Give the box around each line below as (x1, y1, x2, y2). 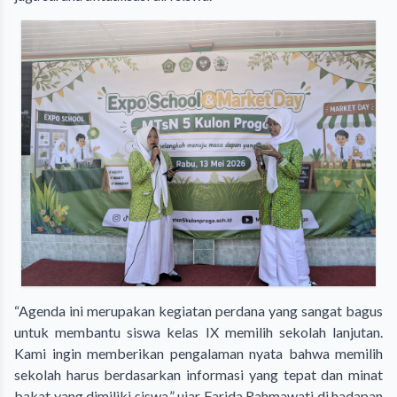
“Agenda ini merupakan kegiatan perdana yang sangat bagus (14, 301, 383, 319)
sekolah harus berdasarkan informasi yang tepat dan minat (14, 365, 383, 383)
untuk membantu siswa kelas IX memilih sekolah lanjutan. (14, 323, 383, 340)
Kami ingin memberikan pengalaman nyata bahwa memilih (14, 344, 383, 362)
